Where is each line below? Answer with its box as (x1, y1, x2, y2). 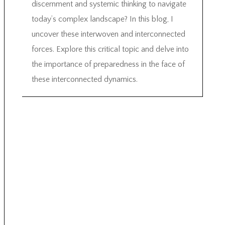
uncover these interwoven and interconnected (31, 29, 185, 39)
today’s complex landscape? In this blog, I (31, 14, 173, 24)
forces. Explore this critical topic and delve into (31, 44, 189, 54)
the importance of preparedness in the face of (31, 59, 185, 69)
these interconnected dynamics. (31, 74, 138, 84)
